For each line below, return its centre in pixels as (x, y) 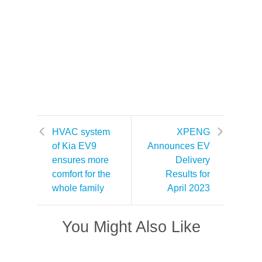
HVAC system (81, 132)
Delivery (193, 160)
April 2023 (189, 188)
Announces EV (179, 146)
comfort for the (81, 174)
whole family (78, 188)
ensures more (80, 160)
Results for (188, 174)
